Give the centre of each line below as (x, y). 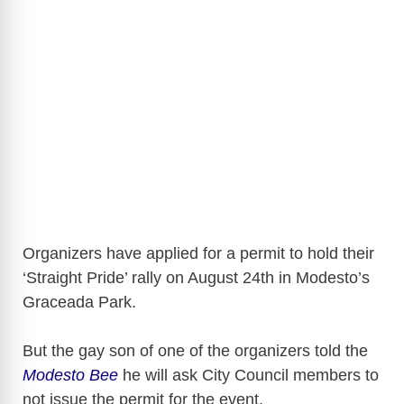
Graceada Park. (79, 302)
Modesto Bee (70, 375)
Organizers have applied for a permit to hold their (198, 253)
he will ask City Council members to (248, 375)
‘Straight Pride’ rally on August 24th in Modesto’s (196, 277)
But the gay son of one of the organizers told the (195, 350)
